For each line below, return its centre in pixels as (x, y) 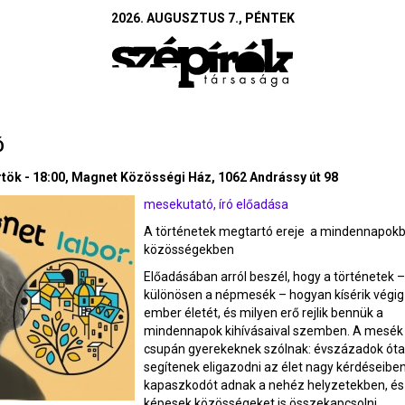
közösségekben (189, 250)
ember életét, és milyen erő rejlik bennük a (264, 313)
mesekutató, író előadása (216, 205)
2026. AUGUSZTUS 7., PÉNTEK (202, 18)
